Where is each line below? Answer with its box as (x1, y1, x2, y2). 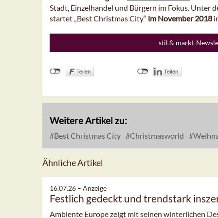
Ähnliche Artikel (42, 157, 103, 168)
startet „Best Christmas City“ (50, 14, 146, 23)
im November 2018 (146, 14, 212, 23)
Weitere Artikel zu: (50, 115, 127, 127)
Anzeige (83, 184, 107, 193)
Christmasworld (128, 131, 184, 141)
